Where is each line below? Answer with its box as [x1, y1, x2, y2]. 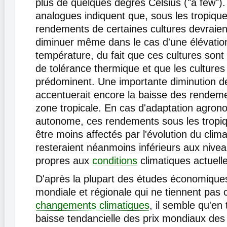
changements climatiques [35, 200, 149, 211]
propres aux [35, 155, 92, 167]
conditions [92, 155, 137, 167]
